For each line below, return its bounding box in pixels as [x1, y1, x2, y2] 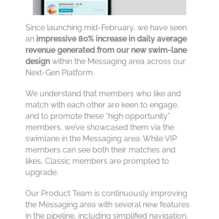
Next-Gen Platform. [25, 67, 95, 77]
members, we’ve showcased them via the [25, 122, 175, 132]
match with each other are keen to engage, [25, 100, 179, 109]
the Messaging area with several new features [25, 199, 190, 209]
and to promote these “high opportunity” [25, 111, 171, 121]
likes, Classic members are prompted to [25, 156, 170, 166]
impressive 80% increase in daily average [34, 34, 187, 44]
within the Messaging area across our [50, 56, 186, 66]
